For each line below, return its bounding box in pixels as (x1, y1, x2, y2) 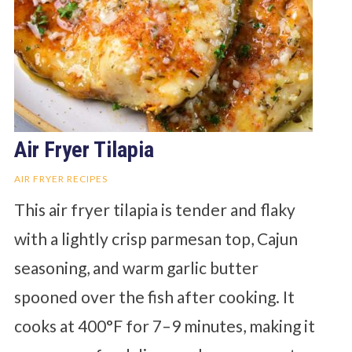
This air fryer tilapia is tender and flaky (13, 199, 295, 219)
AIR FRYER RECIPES (13, 172, 108, 185)
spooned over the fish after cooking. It (13, 286, 295, 306)
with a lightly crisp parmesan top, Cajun (13, 228, 298, 248)
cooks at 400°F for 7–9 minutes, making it (13, 315, 315, 335)
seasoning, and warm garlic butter (13, 257, 258, 277)
